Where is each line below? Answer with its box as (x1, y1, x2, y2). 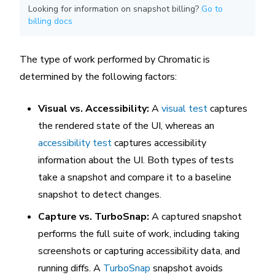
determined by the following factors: (20, 70, 177, 83)
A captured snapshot (149, 210, 242, 223)
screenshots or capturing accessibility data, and (38, 244, 240, 258)
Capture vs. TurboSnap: (38, 210, 149, 223)
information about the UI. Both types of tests (38, 153, 234, 167)
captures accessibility (112, 136, 206, 150)
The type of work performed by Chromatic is (20, 53, 210, 66)
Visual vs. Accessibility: (38, 102, 149, 115)
